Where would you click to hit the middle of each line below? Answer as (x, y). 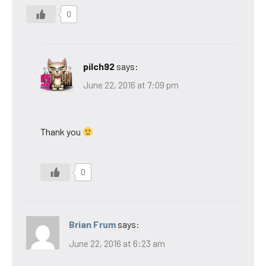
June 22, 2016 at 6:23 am (117, 243)
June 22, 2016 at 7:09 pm (131, 85)
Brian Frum (92, 224)
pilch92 (99, 66)
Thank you (61, 132)
